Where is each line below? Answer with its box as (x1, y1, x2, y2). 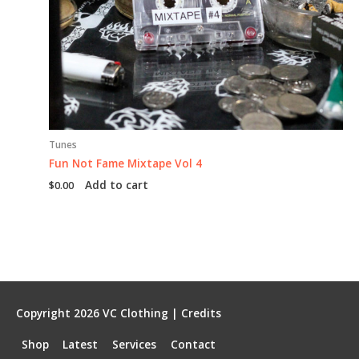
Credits (181, 305, 221, 321)
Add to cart (85, 176, 149, 192)
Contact (170, 336, 216, 352)
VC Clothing (103, 305, 168, 321)
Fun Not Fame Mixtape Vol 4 (49, 155, 203, 171)
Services (112, 336, 157, 352)
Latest (63, 336, 99, 352)
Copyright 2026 (16, 305, 103, 321)
